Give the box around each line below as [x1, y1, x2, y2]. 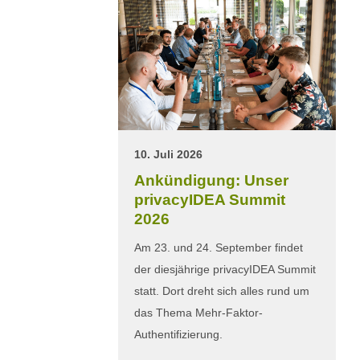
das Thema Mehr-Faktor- [134, 306, 263, 320]
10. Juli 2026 [134, 148, 202, 162]
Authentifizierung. [134, 328, 223, 342]
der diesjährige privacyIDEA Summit [134, 263, 316, 276]
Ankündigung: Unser [134, 172, 288, 190]
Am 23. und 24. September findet [134, 241, 303, 255]
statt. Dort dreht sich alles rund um [134, 284, 309, 298]
